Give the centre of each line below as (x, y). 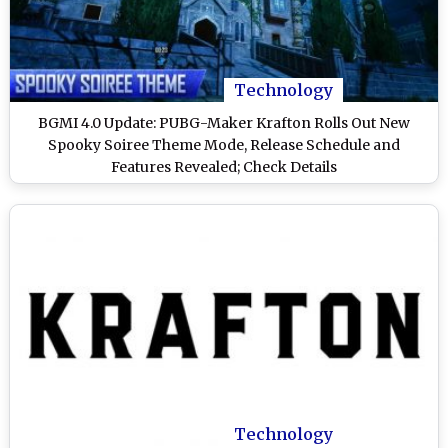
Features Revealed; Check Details (224, 166)
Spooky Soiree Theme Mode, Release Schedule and (224, 144)
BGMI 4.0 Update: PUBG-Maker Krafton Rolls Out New (224, 122)
